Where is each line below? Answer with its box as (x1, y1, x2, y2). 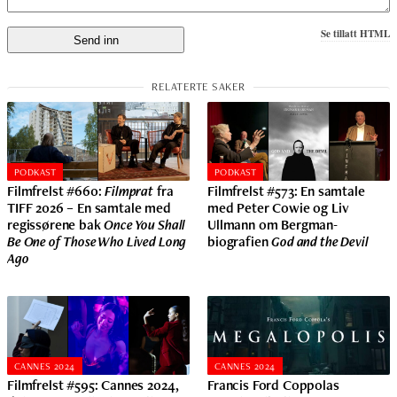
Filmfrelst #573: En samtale (207, 181, 365, 200)
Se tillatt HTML (321, 26, 390, 42)
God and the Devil (271, 231, 369, 251)
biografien (207, 231, 272, 251)
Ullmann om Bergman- (207, 214, 338, 234)
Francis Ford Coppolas (207, 375, 339, 394)
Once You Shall (104, 214, 186, 234)
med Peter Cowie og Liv (207, 198, 349, 217)
